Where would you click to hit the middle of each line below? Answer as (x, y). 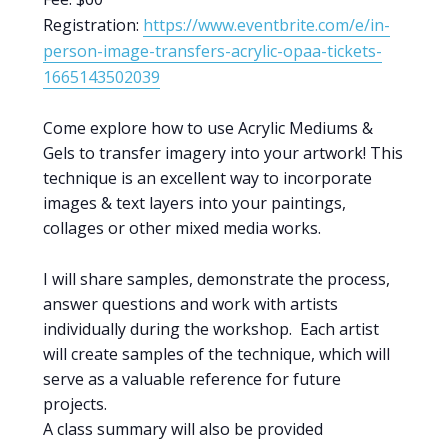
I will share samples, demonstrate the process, (216, 278)
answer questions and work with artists (190, 303)
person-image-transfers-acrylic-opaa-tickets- (212, 50)
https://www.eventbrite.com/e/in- (266, 24)
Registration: (92, 24)
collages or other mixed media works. (181, 227)
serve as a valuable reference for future (191, 378)
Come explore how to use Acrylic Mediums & (207, 127)
